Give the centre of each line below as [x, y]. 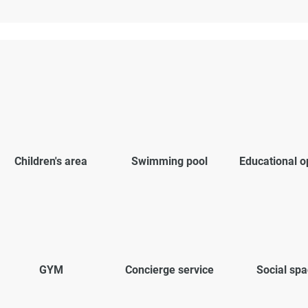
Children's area [51, 161]
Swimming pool [169, 161]
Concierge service [169, 269]
